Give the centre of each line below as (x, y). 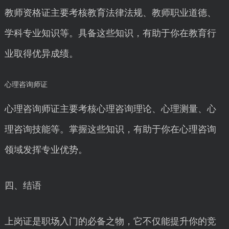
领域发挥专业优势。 (46, 150)
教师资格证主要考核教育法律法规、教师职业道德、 (110, 13)
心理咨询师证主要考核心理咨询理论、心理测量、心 (110, 109)
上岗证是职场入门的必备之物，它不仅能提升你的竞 (110, 221)
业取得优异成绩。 (41, 54)
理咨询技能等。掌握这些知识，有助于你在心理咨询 (110, 129)
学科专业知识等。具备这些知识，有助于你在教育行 (110, 33)
